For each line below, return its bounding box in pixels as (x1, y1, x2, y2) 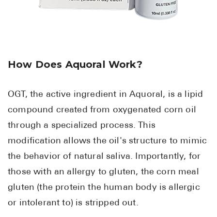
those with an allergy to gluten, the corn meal (8, 168, 199, 177)
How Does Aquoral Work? (8, 59, 142, 71)
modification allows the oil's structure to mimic (8, 137, 207, 146)
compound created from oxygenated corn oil (8, 106, 196, 115)
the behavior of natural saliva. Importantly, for (8, 152, 201, 162)
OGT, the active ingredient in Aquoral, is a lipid (8, 90, 203, 100)
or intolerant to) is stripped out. (8, 199, 139, 208)
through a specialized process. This (8, 121, 155, 131)
